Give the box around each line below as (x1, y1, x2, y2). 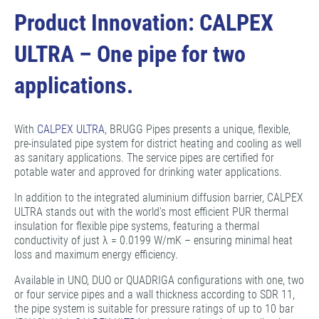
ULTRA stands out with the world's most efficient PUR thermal (14, 205, 288, 219)
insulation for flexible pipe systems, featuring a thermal (14, 219, 259, 234)
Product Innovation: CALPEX (14, 9, 273, 37)
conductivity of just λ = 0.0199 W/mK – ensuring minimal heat (14, 234, 293, 248)
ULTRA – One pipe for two (14, 41, 246, 68)
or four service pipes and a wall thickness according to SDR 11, (14, 288, 295, 302)
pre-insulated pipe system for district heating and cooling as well (14, 137, 301, 151)
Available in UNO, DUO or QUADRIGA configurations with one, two (14, 273, 304, 288)
